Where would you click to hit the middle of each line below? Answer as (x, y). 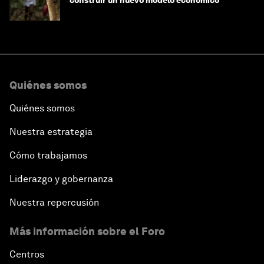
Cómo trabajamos (48, 156)
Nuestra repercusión (54, 203)
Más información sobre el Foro (87, 232)
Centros (27, 255)
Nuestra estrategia (51, 132)
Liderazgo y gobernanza (61, 179)
